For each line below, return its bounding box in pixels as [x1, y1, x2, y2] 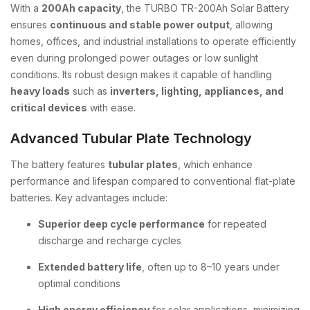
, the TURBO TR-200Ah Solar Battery [121, 2, 289, 14]
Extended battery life [38, 261, 142, 273]
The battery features [10, 158, 108, 170]
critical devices [10, 102, 87, 113]
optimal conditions [38, 277, 120, 289]
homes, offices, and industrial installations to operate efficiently [10, 35, 296, 47]
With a [10, 2, 42, 14]
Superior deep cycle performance [38, 218, 205, 230]
